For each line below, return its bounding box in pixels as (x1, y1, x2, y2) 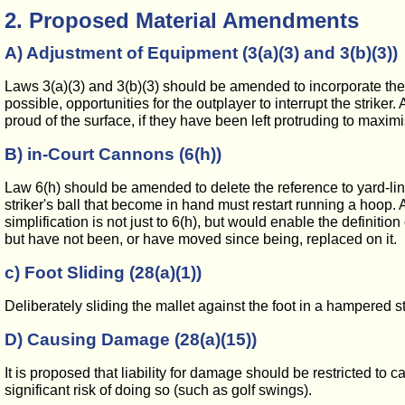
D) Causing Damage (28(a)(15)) (5, 330, 257, 349)
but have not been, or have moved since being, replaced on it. (5, 231, 397, 247)
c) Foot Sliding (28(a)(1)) (5, 263, 202, 282)
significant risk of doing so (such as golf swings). (5, 382, 312, 398)
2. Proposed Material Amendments (5, 8, 359, 33)
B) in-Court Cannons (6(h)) (5, 145, 221, 164)
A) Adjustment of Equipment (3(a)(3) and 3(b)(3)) (5, 43, 398, 62)
